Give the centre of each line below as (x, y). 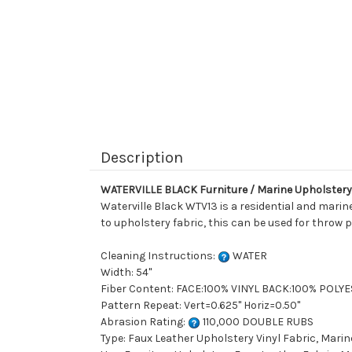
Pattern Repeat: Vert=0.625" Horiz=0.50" (200, 306)
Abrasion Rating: (144, 322)
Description (142, 158)
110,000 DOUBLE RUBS (257, 322)
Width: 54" (126, 273)
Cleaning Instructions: (159, 256)
